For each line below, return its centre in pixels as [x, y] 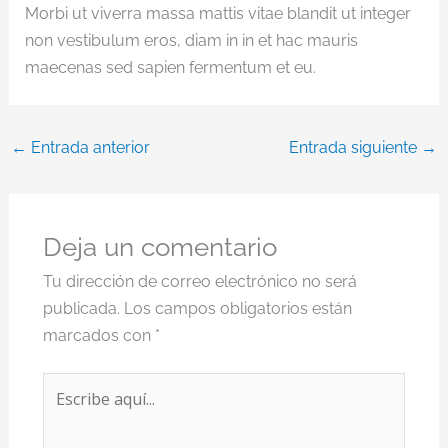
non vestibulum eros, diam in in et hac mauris [191, 40]
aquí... [62, 412]
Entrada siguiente [355, 147]
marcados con [98, 335]
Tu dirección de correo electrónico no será [199, 281]
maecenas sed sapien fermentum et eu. [170, 67]
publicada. [81, 308]
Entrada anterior [88, 147]
